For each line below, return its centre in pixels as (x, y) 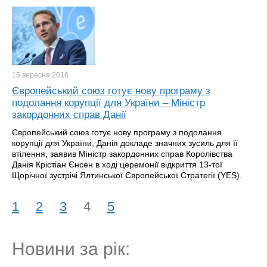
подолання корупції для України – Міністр (108, 103)
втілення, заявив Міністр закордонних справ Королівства (122, 154)
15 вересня (32, 75)
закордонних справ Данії (69, 115)
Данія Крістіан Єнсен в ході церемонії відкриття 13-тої (117, 164)
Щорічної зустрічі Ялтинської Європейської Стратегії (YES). (127, 175)
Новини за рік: (71, 249)
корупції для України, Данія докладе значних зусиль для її (125, 143)
